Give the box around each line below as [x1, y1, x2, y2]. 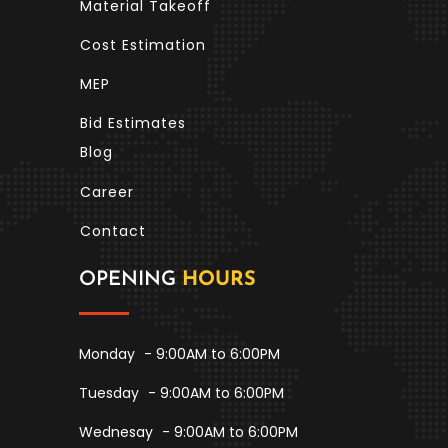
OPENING [79, 269, 182, 290]
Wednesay [79, 421, 157, 442]
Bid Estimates [80, 113, 186, 134]
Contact [80, 220, 146, 241]
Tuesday [79, 382, 143, 403]
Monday [79, 343, 139, 364]
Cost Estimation [80, 34, 206, 55]
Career [80, 181, 134, 202]
